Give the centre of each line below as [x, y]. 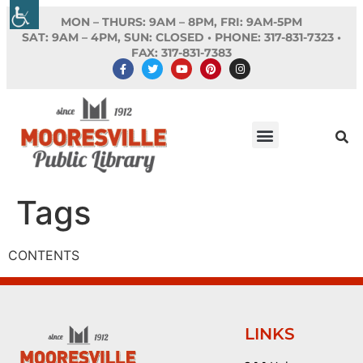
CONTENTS [44, 256]
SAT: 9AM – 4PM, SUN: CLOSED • [118, 37]
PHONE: [238, 37]
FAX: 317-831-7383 [181, 53]
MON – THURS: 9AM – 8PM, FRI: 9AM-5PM [181, 22]
